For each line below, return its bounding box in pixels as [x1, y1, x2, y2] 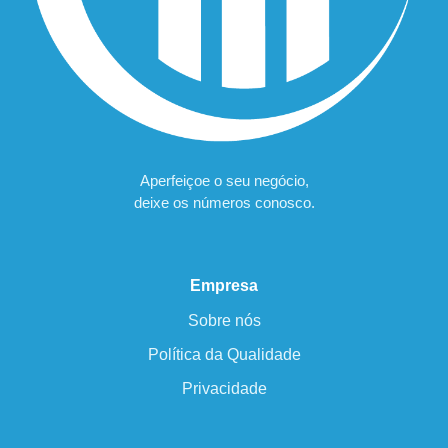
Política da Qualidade [147, 346, 301, 364]
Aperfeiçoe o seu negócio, [139, 171, 309, 189]
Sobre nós [187, 312, 261, 330]
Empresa [190, 277, 258, 295]
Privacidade [181, 380, 267, 398]
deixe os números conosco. [133, 193, 315, 211]
